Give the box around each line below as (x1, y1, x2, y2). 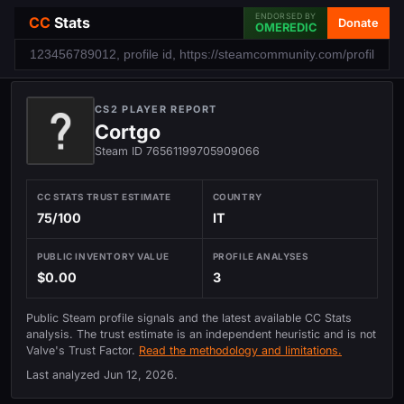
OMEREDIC (255, 21, 317, 34)
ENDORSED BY (255, 11, 317, 21)
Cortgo (95, 120, 161, 143)
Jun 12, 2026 (104, 367, 174, 381)
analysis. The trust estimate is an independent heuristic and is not (26, 327, 376, 342)
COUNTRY (212, 191, 262, 203)
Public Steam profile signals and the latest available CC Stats (26, 311, 352, 326)
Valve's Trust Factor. (26, 344, 139, 358)
